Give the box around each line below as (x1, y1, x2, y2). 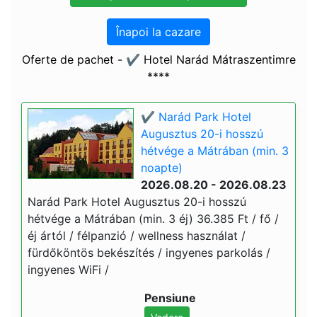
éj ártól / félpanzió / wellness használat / (28, 229, 246, 243)
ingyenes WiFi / (28, 263, 109, 277)
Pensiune (144, 291, 196, 305)
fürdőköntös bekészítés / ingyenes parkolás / (28, 246, 270, 260)
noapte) (141, 161, 183, 175)
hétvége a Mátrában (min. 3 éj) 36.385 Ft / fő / (28, 212, 279, 226)
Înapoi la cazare (116, 25, 201, 39)
